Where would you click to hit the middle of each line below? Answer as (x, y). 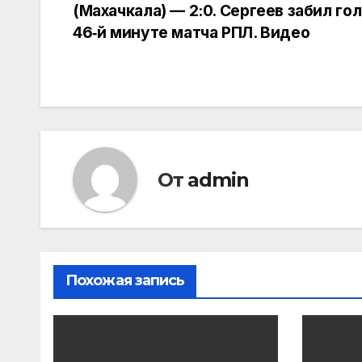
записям (126, 61)
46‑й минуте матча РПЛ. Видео (192, 33)
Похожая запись (125, 281)
